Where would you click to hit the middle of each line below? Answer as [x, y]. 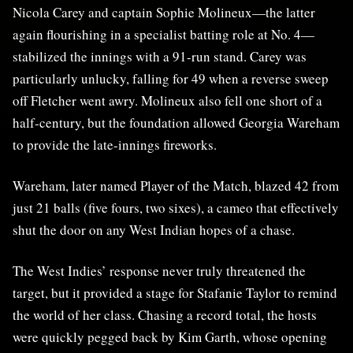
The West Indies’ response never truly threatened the [159, 270]
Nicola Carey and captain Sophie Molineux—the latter [164, 12]
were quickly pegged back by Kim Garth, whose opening [170, 336]
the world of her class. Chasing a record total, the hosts [165, 314]
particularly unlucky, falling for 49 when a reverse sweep [171, 78]
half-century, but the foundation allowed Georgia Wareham [176, 122]
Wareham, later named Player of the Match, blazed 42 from [176, 185]
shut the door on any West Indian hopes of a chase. [154, 229]
